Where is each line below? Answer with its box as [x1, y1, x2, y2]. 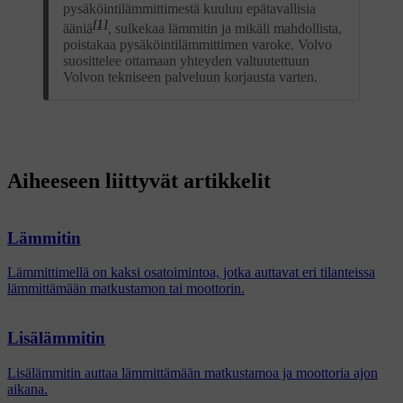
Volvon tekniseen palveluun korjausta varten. [63, 68, 318, 85]
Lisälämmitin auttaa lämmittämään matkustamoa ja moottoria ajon [7, 364, 378, 381]
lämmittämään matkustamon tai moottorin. [7, 281, 245, 297]
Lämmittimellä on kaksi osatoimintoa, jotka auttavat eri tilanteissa [7, 264, 375, 281]
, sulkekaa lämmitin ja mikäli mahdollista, [108, 20, 342, 36]
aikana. [7, 381, 48, 397]
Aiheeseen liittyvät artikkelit [7, 168, 271, 193]
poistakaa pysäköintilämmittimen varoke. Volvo [63, 36, 332, 52]
